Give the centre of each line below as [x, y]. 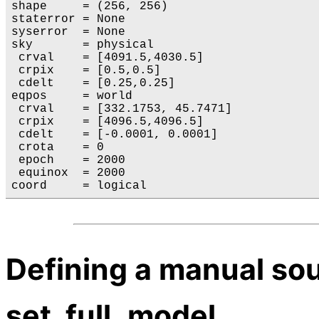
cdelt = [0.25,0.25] [93, 84]
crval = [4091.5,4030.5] [108, 58]
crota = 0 [58, 148]
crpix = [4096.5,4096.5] [108, 122]
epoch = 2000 [68, 161]
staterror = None [68, 20]
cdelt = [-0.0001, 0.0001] [115, 135]
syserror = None [68, 32]
